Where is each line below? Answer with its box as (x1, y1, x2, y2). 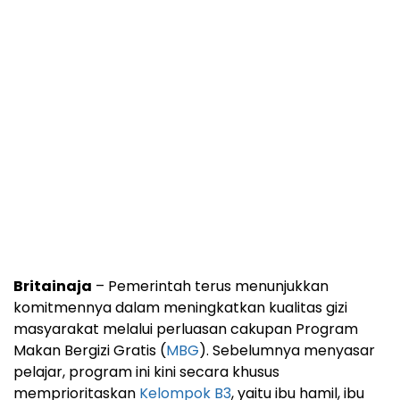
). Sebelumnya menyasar (199, 340, 375, 362)
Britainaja (13, 276, 92, 297)
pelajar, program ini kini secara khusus (13, 362, 279, 383)
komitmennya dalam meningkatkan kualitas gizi (13, 297, 347, 319)
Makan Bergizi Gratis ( (13, 340, 166, 362)
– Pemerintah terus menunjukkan (92, 276, 329, 297)
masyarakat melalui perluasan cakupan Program (13, 319, 358, 340)
